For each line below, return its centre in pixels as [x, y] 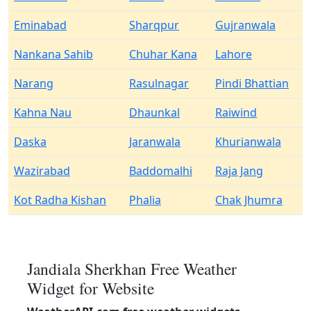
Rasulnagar [159, 83]
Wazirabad [42, 171]
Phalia [145, 200]
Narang [34, 83]
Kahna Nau [43, 112]
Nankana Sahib [53, 54]
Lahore [234, 54]
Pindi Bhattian [252, 83]
